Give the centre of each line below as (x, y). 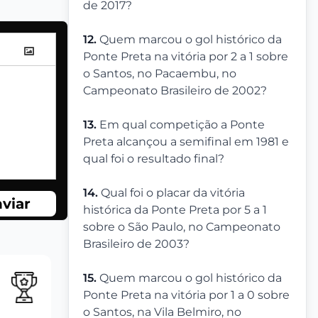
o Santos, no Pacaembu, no (160, 74)
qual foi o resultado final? (154, 159)
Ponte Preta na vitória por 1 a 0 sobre (186, 295)
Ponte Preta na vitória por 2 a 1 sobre (186, 57)
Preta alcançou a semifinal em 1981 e (186, 142)
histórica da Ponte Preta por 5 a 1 (175, 210)
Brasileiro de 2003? (136, 244)
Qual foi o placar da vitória (173, 193)
